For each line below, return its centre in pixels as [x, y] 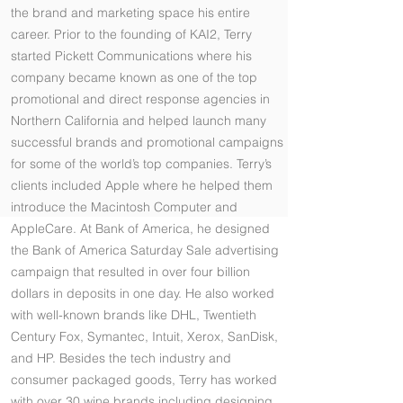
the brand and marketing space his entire [130, 13]
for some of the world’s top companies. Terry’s [141, 164]
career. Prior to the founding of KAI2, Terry [131, 34]
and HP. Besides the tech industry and [121, 358]
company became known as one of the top [134, 77]
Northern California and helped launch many [139, 121]
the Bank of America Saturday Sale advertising [145, 250]
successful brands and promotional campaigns [147, 142]
